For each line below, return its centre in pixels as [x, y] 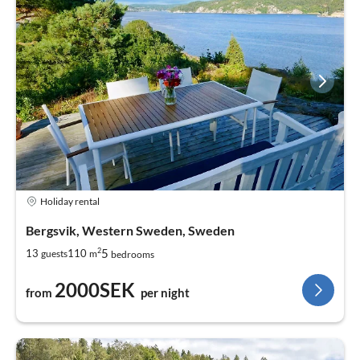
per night [165, 293]
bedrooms [133, 255]
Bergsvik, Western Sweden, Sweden [130, 231]
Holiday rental [70, 201]
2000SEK [95, 290]
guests [54, 253]
